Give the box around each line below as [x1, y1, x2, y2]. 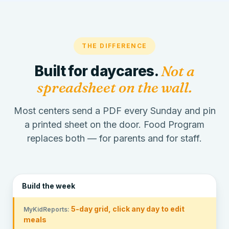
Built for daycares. [34, 62, 161, 80]
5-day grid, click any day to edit [71, 204, 185, 213]
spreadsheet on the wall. [37, 79, 192, 96]
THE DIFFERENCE [82, 42, 147, 50]
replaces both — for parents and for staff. [27, 133, 202, 144]
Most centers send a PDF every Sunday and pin [13, 105, 216, 116]
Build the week [22, 181, 75, 190]
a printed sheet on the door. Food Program [25, 119, 204, 130]
